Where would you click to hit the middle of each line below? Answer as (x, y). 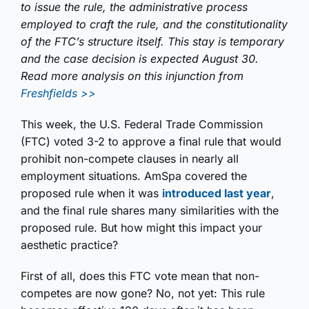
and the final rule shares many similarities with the (150, 211)
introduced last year (217, 193)
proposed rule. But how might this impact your (141, 228)
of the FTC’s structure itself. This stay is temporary (152, 42)
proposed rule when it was (91, 193)
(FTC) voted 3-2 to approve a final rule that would (151, 142)
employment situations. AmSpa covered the (134, 176)
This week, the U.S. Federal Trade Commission (142, 124)
